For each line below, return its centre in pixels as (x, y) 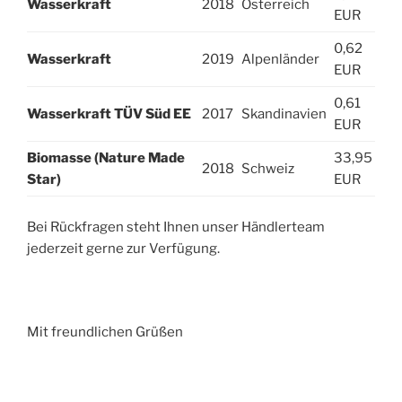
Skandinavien (284, 114)
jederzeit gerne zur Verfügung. (123, 249)
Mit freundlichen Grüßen (105, 332)
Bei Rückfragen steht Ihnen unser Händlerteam (176, 227)
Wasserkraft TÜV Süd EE (109, 114)
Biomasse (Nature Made (106, 157)
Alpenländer (280, 59)
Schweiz (268, 168)
